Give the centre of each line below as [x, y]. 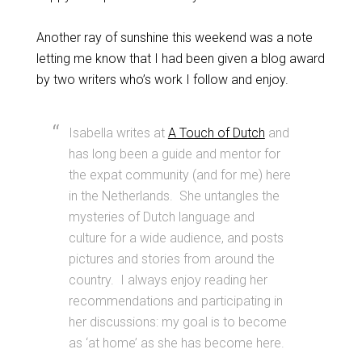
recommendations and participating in [175, 301]
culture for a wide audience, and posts [176, 238]
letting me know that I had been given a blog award [180, 59]
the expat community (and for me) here [179, 175]
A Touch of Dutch [216, 133]
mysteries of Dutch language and [161, 217]
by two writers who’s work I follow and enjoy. [162, 80]
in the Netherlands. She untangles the [174, 196]
